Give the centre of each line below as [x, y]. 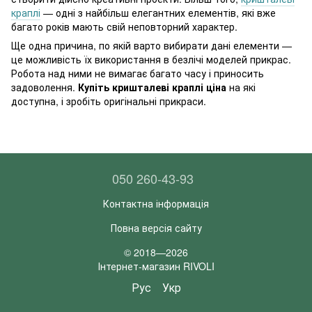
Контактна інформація [156, 203]
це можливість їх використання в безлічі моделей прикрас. [151, 60]
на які [241, 87]
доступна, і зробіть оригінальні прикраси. [109, 101]
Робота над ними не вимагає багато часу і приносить [138, 73]
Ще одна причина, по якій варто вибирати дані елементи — [151, 46]
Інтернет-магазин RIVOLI [156, 266]
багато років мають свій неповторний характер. [124, 27]
